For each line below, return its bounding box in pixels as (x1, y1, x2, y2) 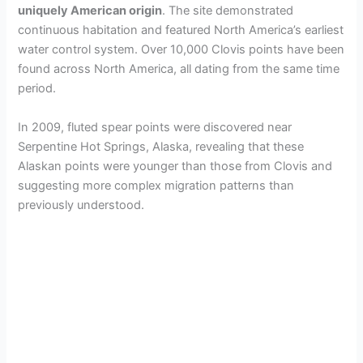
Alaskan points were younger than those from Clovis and (18, 158, 333, 173)
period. (18, 81, 57, 96)
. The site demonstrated (162, 3, 294, 19)
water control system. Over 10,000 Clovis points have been (18, 42, 345, 58)
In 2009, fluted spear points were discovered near (18, 119, 293, 135)
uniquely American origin (18, 3, 163, 19)
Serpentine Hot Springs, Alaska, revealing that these (18, 139, 305, 154)
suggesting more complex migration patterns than (18, 177, 295, 193)
